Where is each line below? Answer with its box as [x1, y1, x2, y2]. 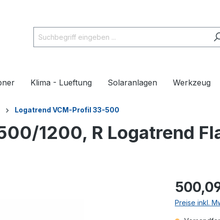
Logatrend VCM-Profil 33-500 [15, 106, 119, 114]
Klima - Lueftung [30, 78, 92, 88]
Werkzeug [173, 78, 211, 88]
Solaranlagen [108, 78, 157, 88]
